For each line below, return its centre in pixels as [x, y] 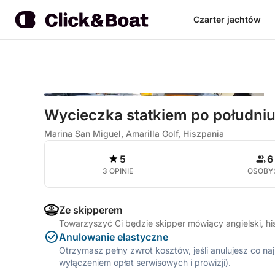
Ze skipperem [91, 210]
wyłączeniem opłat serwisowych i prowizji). [145, 262]
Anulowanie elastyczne [114, 237]
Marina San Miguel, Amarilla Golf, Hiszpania [134, 134]
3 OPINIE [118, 171]
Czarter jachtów [227, 19]
